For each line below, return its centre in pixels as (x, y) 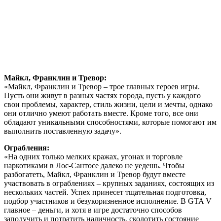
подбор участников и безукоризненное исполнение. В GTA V (108, 201)
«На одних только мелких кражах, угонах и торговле (93, 156)
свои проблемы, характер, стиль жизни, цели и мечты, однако (108, 104)
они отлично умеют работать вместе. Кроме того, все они (101, 113)
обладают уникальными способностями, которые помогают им (110, 122)
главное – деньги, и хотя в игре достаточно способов (93, 210)
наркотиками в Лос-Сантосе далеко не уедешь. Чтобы (94, 165)
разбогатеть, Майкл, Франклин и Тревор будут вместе (95, 174)
